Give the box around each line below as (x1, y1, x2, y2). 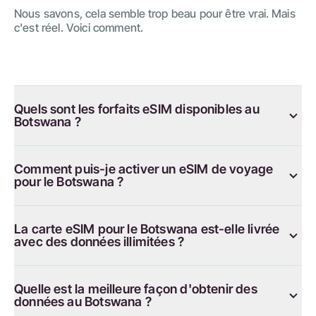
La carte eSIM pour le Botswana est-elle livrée (14, 221, 280, 236)
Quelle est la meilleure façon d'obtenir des (14, 281, 257, 296)
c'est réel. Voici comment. (14, 20, 144, 35)
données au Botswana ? (14, 293, 152, 309)
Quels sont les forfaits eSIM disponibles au (14, 101, 260, 116)
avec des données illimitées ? (14, 233, 185, 249)
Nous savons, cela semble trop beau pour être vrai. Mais (14, 6, 296, 20)
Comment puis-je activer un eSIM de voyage (14, 161, 274, 176)
